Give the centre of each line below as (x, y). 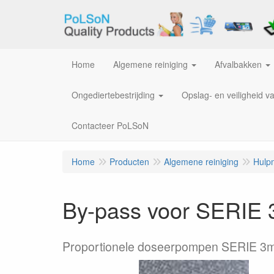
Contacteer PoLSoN (110, 125)
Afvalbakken (238, 64)
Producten (129, 161)
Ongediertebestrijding (113, 95)
